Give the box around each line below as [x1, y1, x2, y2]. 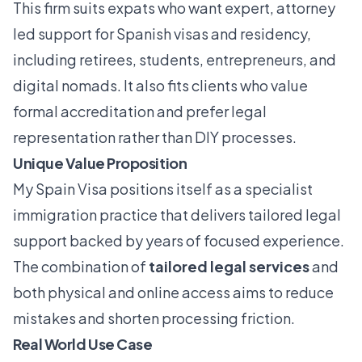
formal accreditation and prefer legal [13, 102, 267, 121]
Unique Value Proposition [13, 154, 187, 173]
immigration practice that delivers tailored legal [13, 205, 341, 225]
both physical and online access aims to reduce [13, 283, 334, 302]
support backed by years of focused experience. [13, 231, 344, 250]
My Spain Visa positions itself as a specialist [13, 179, 313, 199]
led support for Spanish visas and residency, [13, 24, 311, 44]
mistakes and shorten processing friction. [13, 309, 295, 328]
